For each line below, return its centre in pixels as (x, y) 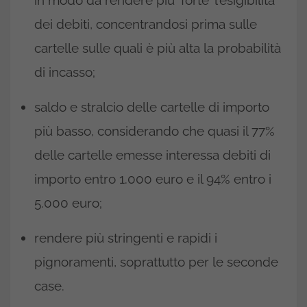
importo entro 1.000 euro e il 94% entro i (153, 179)
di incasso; (65, 72)
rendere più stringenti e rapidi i (126, 238)
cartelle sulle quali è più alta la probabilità (158, 48)
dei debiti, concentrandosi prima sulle (146, 24)
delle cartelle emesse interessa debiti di (152, 155)
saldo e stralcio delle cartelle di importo (152, 107)
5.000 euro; (68, 203)
